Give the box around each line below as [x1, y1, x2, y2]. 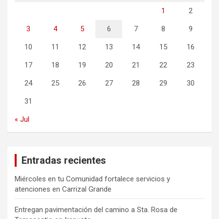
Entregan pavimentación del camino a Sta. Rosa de [15, 205, 177, 214]
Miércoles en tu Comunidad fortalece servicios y [15, 175, 170, 183]
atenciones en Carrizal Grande [15, 185, 111, 194]
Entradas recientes [22, 154, 106, 166]
